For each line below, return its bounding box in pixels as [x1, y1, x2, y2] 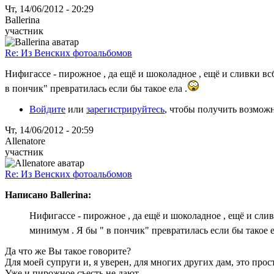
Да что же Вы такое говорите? [5, 245, 131, 256]
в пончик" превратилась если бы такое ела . [5, 83, 187, 94]
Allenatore [5, 135, 45, 146]
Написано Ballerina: [5, 189, 91, 200]
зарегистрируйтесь [86, 103, 165, 114]
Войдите [29, 103, 65, 114]
